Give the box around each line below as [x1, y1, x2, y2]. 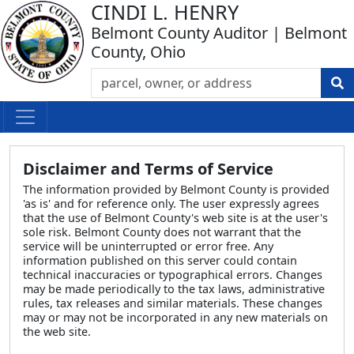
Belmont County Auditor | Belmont [91, 22, 347, 43]
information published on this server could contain [23, 253, 297, 268]
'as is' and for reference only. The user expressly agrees [23, 196, 319, 211]
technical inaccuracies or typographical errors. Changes [23, 267, 322, 282]
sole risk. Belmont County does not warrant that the [23, 224, 301, 239]
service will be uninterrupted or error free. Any [23, 239, 273, 254]
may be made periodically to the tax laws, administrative [23, 281, 325, 296]
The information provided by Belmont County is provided [23, 182, 330, 197]
